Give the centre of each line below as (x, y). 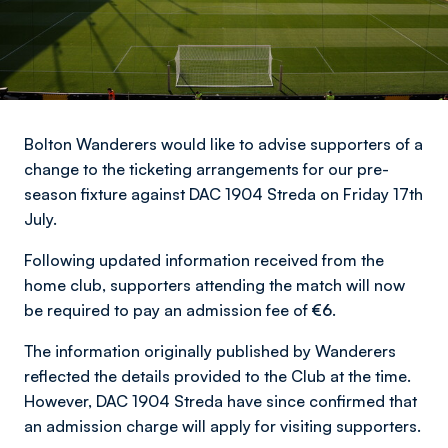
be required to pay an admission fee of (168, 310)
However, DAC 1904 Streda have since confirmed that (220, 401)
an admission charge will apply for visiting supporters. (222, 426)
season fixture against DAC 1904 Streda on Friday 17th (223, 194)
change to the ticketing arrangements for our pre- (206, 169)
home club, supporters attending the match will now (214, 285)
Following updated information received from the (204, 260)
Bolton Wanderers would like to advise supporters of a (223, 144)
